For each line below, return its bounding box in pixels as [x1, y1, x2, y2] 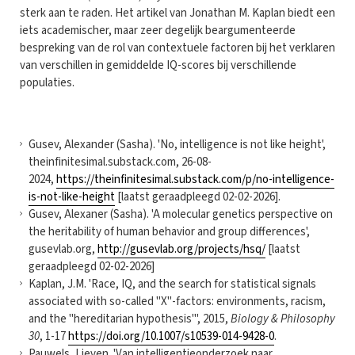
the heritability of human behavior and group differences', [29, 223, 310, 240]
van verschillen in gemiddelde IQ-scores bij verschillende [20, 56, 296, 74]
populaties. [20, 74, 74, 91]
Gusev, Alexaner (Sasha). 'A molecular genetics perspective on [29, 205, 333, 223]
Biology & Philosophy [231, 310, 335, 327]
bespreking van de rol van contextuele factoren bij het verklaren [20, 39, 335, 56]
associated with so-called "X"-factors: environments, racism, [29, 292, 326, 310]
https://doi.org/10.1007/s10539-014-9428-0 [68, 327, 274, 345]
